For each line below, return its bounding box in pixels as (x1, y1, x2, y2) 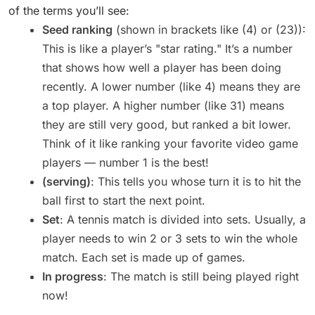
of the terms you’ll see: (8, 4, 129, 18)
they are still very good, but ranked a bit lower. (42, 117, 291, 132)
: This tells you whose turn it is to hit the (91, 174, 301, 189)
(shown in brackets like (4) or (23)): (112, 22, 306, 37)
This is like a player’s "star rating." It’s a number (42, 41, 292, 56)
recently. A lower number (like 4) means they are (42, 79, 300, 94)
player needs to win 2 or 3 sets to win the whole (42, 231, 297, 246)
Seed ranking (42, 22, 112, 37)
